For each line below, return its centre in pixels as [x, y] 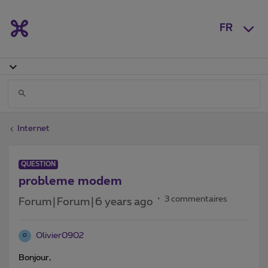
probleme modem [70, 181]
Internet [33, 128]
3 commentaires [196, 199]
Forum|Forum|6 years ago [86, 202]
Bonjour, [35, 258]
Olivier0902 [60, 235]
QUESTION [38, 164]
